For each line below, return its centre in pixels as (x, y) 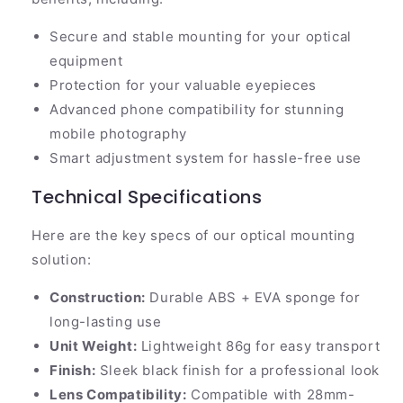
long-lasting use (106, 322)
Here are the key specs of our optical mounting (193, 236)
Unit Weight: (94, 346)
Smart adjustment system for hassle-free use (206, 158)
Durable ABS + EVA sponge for (253, 298)
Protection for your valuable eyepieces (183, 85)
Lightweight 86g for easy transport (259, 346)
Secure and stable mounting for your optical (201, 37)
